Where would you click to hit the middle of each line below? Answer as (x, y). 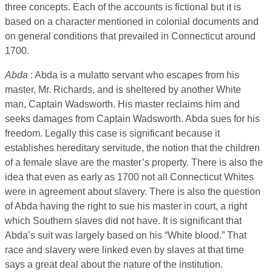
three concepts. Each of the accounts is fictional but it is (123, 7)
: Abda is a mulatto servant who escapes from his (135, 75)
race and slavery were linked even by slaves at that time (124, 250)
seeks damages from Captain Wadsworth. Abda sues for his (132, 119)
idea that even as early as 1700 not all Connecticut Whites (129, 177)
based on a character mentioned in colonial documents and (132, 22)
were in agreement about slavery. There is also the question (133, 192)
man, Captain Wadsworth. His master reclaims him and (122, 104)
